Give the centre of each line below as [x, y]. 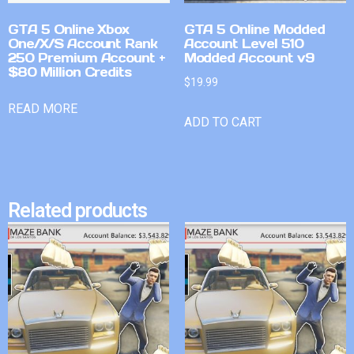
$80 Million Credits [70, 72]
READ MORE [43, 108]
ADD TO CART [222, 122]
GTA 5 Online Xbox [69, 29]
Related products [78, 211]
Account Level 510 [243, 43]
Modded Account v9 [249, 57]
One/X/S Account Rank [83, 43]
